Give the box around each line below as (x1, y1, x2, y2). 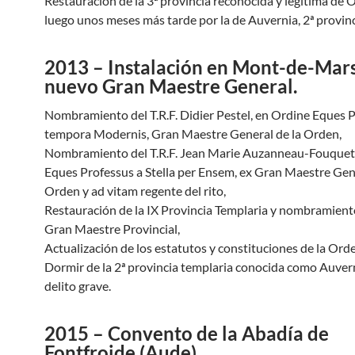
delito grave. (44, 278, 111, 293)
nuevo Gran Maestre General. (44, 74, 301, 97)
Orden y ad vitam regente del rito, (44, 183, 226, 198)
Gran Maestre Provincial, (44, 221, 180, 236)
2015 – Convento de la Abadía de (44, 322, 329, 345)
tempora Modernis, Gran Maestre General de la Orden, (44, 126, 342, 141)
